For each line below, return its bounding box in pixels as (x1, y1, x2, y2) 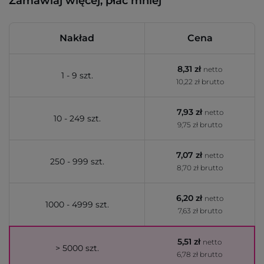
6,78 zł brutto (176, 250, 222, 259)
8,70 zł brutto (177, 163, 223, 172)
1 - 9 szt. (61, 70, 93, 81)
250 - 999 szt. (49, 156, 104, 167)
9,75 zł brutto (177, 120, 222, 129)
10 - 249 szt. (53, 113, 101, 124)
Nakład (60, 32, 94, 44)
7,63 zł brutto (177, 206, 222, 215)
